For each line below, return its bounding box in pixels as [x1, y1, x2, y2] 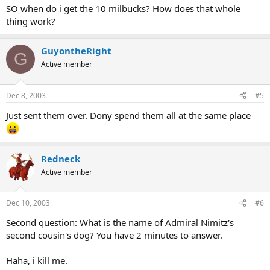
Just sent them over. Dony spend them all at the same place [6, 108, 251, 121]
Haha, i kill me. [6, 254, 67, 266]
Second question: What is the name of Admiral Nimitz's [6, 216, 234, 228]
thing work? [6, 15, 55, 27]
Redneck [41, 152, 80, 165]
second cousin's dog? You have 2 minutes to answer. [6, 229, 222, 241]
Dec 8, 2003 [6, 90, 46, 101]
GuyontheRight [41, 45, 111, 57]
